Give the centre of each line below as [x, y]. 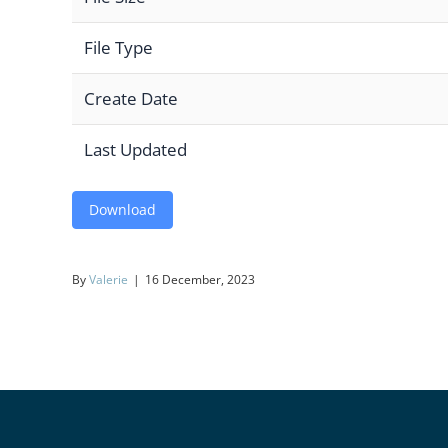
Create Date [131, 98]
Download [122, 209]
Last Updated [135, 149]
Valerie [108, 279]
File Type [118, 47]
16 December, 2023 [200, 279]
